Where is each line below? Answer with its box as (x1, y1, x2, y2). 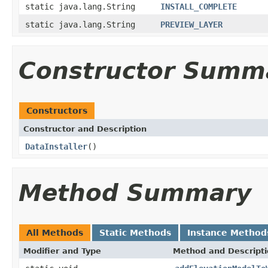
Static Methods (99, 227, 171, 237)
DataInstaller (25, 141, 87, 151)
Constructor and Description (23, 124, 147, 133)
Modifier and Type (23, 246, 101, 255)
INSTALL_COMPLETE (160, 1, 237, 11)
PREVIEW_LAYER (160, 19, 223, 29)
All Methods (26, 227, 83, 237)
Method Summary (19, 179, 251, 206)
